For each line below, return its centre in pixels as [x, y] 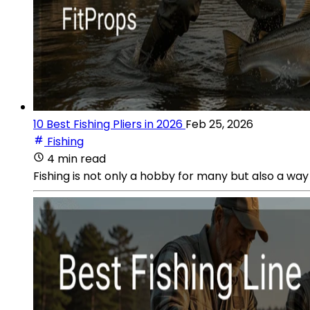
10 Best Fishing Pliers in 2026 [108, 124]
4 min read [76, 158]
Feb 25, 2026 [219, 124]
